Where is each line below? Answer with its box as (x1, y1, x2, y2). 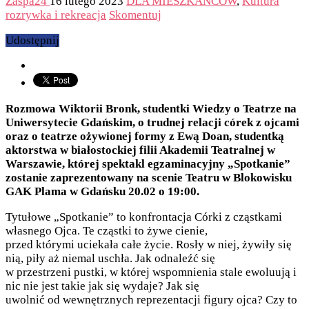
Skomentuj (109, 8, 161, 22)
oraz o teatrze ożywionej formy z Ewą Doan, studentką (6, 130, 284, 143)
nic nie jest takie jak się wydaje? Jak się (6, 279, 199, 293)
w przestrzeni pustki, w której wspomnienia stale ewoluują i (6, 266, 297, 279)
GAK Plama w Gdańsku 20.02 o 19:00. (6, 185, 199, 199)
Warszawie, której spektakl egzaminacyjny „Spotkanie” (6, 157, 290, 171)
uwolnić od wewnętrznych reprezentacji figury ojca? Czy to (6, 293, 297, 307)
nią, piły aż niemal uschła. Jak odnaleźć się (6, 252, 215, 266)
